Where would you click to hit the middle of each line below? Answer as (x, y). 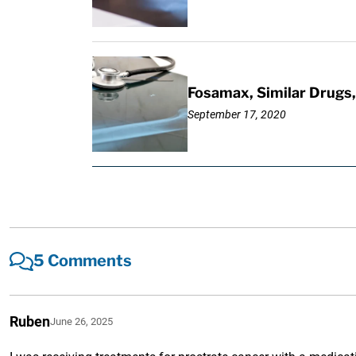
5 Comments (83, 261)
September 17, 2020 (236, 114)
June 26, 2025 (82, 321)
